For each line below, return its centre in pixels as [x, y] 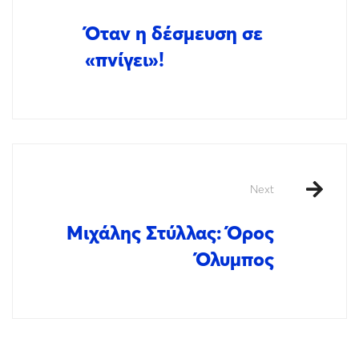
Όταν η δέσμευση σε [174, 33]
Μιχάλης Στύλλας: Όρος [170, 233]
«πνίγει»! [125, 60]
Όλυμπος [235, 259]
